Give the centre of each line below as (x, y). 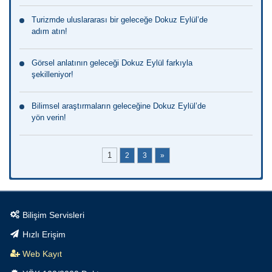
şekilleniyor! (53, 74)
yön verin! (49, 117)
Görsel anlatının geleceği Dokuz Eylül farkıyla (112, 63)
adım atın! (49, 31)
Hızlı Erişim (44, 234)
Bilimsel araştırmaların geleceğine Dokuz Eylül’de (119, 106)
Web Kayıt (42, 254)
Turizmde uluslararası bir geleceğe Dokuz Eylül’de (120, 19)
